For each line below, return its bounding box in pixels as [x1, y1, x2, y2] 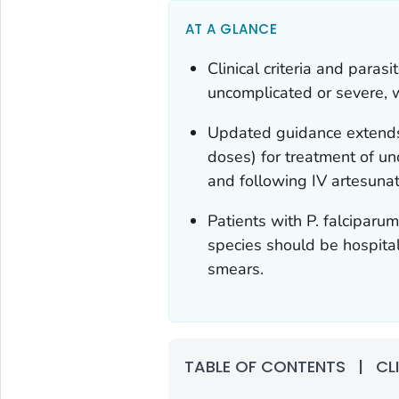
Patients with [208, 210, 307, 232]
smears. [208, 258, 265, 281]
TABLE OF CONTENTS [183, 355, 350, 379]
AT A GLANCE [184, 20, 278, 39]
